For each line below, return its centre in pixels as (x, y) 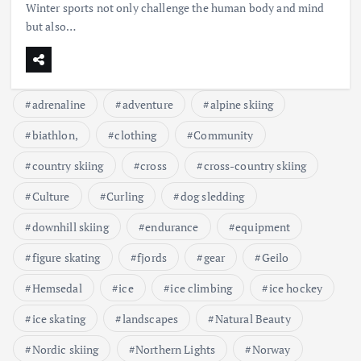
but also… (50, 27)
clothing (136, 135)
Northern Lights (176, 349)
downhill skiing (70, 226)
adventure (147, 104)
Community (224, 135)
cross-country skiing (255, 165)
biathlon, (55, 135)
